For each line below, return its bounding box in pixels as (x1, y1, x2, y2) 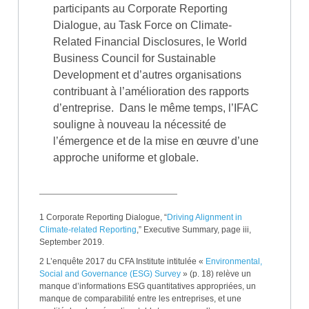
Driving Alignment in (167, 212, 242, 222)
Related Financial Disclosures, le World (53, 36, 247, 48)
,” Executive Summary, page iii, (137, 225, 251, 235)
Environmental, (206, 257, 262, 266)
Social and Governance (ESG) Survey (39, 269, 181, 279)
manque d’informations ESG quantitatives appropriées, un (39, 281, 256, 291)
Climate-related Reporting (39, 225, 137, 235)
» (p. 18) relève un (181, 269, 251, 279)
